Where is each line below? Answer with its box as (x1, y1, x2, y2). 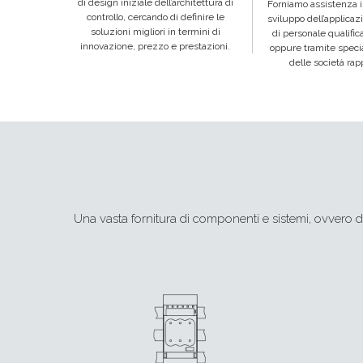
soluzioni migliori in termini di (90, 25, 220, 37)
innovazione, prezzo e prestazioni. (80, 40, 230, 52)
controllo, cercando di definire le (86, 11, 224, 23)
